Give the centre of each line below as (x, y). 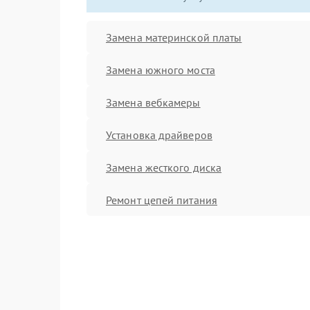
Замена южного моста (161, 70)
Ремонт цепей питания (162, 200)
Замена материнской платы (174, 37)
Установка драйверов (159, 135)
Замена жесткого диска (164, 167)
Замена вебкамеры (153, 102)
